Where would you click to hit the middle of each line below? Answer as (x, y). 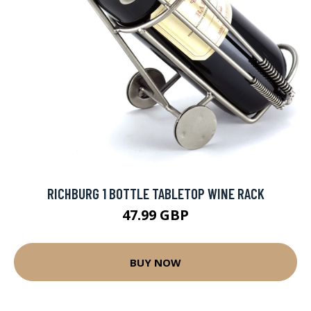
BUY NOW (155, 262)
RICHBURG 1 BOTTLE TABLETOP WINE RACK (155, 193)
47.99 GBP (155, 215)
